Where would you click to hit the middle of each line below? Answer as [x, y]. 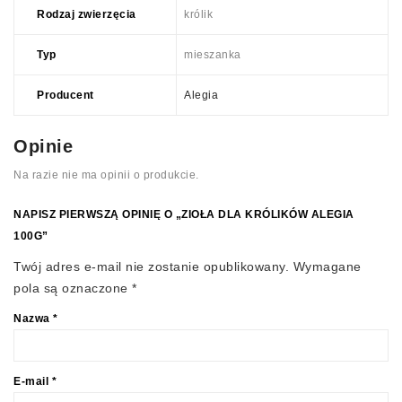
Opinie [43, 147]
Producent [66, 96]
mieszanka [213, 55]
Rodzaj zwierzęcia [87, 15]
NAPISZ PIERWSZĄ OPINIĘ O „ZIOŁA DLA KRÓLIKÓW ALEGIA [184, 215]
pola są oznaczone [73, 288]
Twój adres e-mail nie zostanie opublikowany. [151, 267]
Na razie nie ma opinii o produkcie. [106, 175]
